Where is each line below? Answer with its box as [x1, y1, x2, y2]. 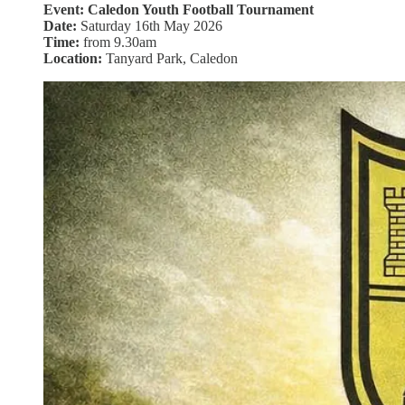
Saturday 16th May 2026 [77, 17, 222, 33]
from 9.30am [80, 33, 156, 50]
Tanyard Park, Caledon [102, 50, 238, 66]
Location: [43, 50, 102, 66]
